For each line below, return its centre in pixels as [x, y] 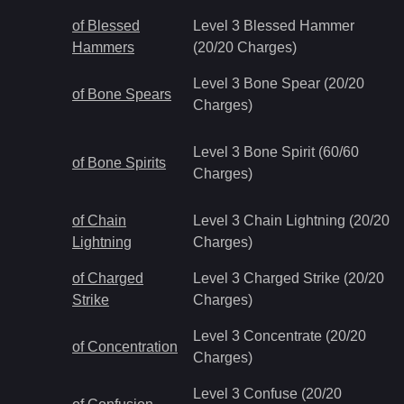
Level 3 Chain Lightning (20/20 [291, 220]
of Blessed [106, 26]
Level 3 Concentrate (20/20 [280, 336]
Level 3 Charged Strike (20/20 [289, 278]
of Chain [99, 220]
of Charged [108, 278]
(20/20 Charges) [245, 47]
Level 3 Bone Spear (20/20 [279, 83]
